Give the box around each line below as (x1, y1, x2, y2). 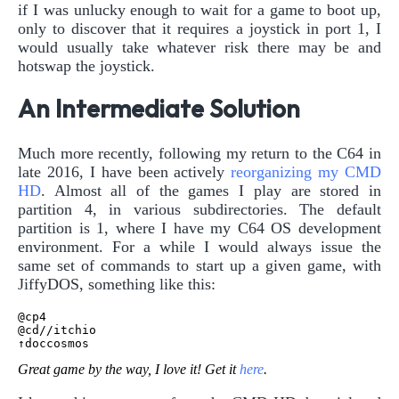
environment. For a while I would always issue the (18, 237, 381, 256)
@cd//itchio (18, 322, 96, 337)
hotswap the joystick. (18, 57, 155, 76)
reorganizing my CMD (231, 162, 381, 181)
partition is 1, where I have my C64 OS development (18, 218, 381, 237)
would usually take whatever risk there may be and (18, 38, 381, 57)
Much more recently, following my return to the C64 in (18, 143, 381, 162)
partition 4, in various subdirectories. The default (18, 199, 381, 218)
